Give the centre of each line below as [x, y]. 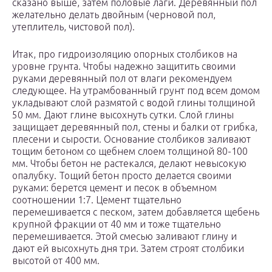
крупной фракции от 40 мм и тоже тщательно [117, 224]
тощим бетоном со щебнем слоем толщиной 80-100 [130, 151]
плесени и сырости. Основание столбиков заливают [131, 139]
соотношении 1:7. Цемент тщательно [97, 200]
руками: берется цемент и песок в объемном [114, 188]
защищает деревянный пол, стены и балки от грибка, [135, 127]
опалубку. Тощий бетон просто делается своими [122, 176]
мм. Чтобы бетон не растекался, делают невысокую [129, 164]
